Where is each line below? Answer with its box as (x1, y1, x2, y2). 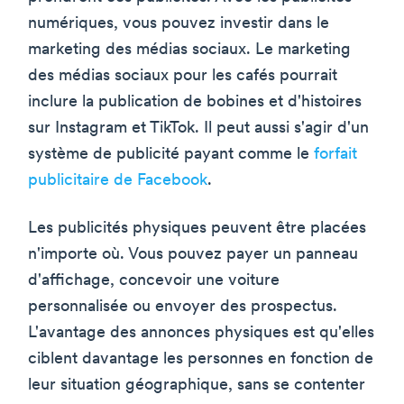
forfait (314, 145, 357, 163)
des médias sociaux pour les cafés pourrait (28, 67, 337, 85)
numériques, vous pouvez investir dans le (28, 14, 329, 32)
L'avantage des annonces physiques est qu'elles (28, 324, 374, 342)
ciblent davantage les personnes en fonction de (28, 350, 373, 368)
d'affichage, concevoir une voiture (28, 271, 280, 289)
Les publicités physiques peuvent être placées (28, 219, 366, 237)
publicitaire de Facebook (28, 171, 207, 189)
